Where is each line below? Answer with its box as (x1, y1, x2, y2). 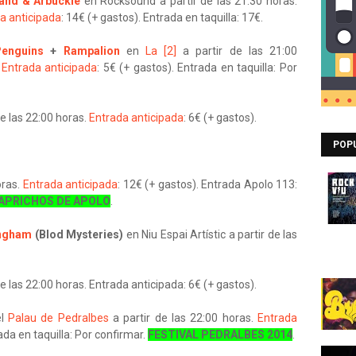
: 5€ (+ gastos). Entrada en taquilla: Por (97, 61, 298, 74)
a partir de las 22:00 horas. (108, 311, 258, 324)
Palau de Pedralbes (7, 311, 109, 324)
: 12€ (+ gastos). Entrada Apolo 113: (118, 178, 297, 191)
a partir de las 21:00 (176, 44, 298, 57)
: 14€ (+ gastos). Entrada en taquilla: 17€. (61, 11, 263, 24)
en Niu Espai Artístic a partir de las (126, 228, 297, 241)
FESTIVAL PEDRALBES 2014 (148, 328, 292, 341)
